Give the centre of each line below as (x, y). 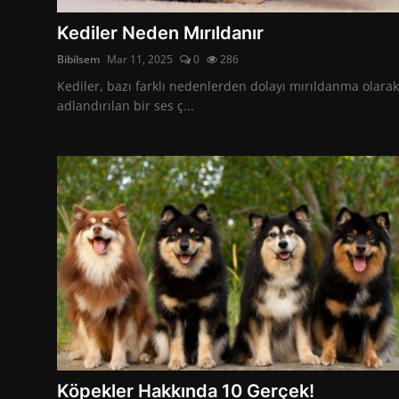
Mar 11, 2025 (140, 59)
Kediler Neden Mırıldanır (160, 33)
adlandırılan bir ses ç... (126, 105)
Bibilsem (78, 59)
